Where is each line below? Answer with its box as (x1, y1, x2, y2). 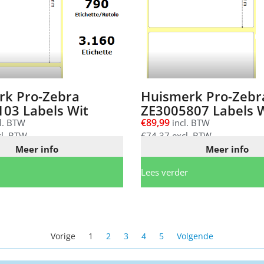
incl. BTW (170, 117, 210, 129)
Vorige (51, 230, 75, 242)
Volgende (177, 230, 213, 242)
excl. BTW (170, 130, 212, 142)
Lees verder (141, 166, 188, 178)
